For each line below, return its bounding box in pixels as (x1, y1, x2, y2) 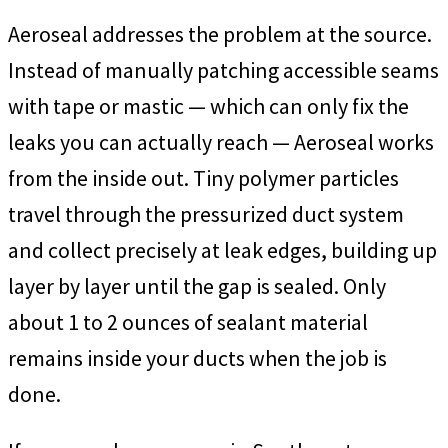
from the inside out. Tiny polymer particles (8, 163, 399, 192)
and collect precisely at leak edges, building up (8, 235, 437, 264)
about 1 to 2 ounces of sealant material (8, 307, 368, 336)
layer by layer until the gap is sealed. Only (8, 271, 386, 300)
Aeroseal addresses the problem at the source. (8, 19, 432, 48)
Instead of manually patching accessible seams (8, 55, 439, 84)
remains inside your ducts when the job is (8, 343, 387, 372)
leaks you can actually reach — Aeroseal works (8, 127, 434, 156)
